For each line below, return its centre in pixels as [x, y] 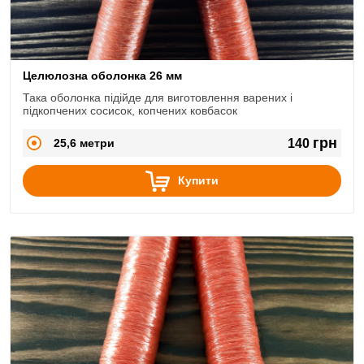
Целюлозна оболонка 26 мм [102, 76]
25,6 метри [84, 143]
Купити [198, 180]
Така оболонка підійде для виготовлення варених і [158, 97]
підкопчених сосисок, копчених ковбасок [130, 110]
